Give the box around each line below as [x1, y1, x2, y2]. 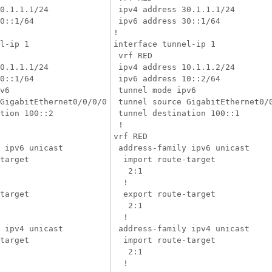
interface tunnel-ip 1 [114, 39, 216, 49]
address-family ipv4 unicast [114, 224, 250, 233]
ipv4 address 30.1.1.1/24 [114, 5, 235, 14]
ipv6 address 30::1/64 [114, 16, 220, 25]
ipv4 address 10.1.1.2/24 [114, 63, 235, 72]
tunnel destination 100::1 [114, 109, 240, 118]
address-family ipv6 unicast [114, 143, 250, 152]
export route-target [114, 189, 216, 199]
